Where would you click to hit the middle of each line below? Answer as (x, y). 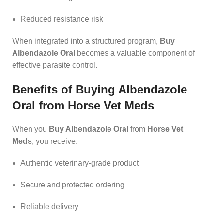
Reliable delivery (49, 206)
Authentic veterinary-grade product (79, 163)
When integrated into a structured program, (86, 41)
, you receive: (55, 141)
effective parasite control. (55, 65)
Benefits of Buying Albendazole (100, 89)
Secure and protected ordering (72, 185)
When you (31, 129)
